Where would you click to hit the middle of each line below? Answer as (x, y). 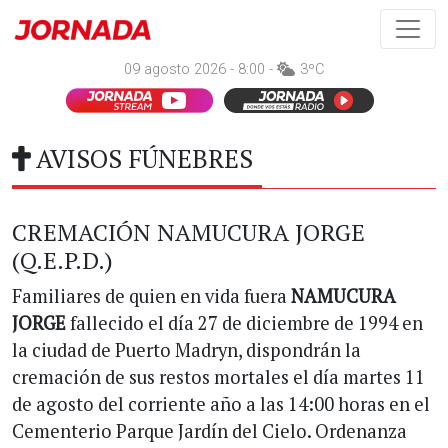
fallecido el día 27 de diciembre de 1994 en (244, 323)
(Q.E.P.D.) (62, 260)
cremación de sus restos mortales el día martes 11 (218, 377)
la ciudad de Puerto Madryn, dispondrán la (186, 350)
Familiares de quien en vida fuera (151, 296)
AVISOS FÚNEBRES (144, 158)
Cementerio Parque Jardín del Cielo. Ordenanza (209, 431)
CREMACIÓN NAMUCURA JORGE (188, 232)
